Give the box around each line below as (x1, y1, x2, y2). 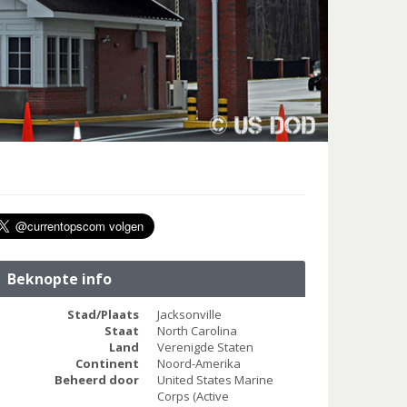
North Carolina (156, 323, 237, 340)
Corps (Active (156, 388, 229, 405)
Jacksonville (156, 306, 222, 323)
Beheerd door (54, 372, 139, 389)
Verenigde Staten (156, 339, 253, 356)
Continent (74, 355, 139, 372)
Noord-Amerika (156, 355, 241, 372)
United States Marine (156, 372, 273, 389)
